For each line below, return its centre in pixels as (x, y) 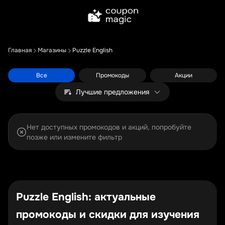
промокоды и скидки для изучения (108, 214)
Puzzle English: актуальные (86, 197)
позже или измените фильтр (74, 137)
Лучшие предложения (113, 92)
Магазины (52, 50)
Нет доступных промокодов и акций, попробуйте (109, 127)
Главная (20, 50)
